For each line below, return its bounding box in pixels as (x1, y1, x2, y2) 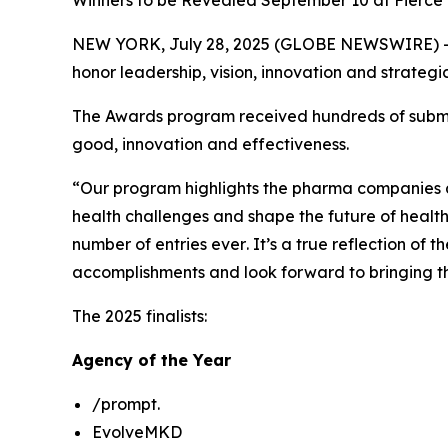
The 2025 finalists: (72, 306, 207, 326)
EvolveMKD (92, 422, 182, 442)
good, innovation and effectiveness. (72, 134, 349, 154)
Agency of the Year (72, 350, 231, 370)
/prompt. (92, 394, 160, 414)
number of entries (72, 234, 211, 254)
